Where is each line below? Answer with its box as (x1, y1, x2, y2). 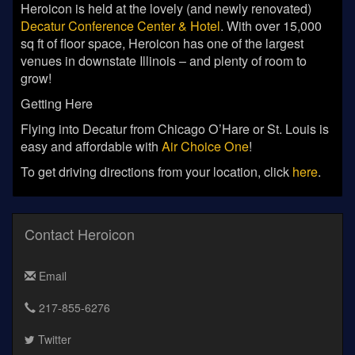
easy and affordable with (21, 137, 162, 155)
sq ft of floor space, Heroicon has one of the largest (21, 34, 303, 52)
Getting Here (21, 94, 93, 113)
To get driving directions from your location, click (21, 162, 292, 181)
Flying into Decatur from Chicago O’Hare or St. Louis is (21, 120, 329, 138)
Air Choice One (162, 137, 249, 155)
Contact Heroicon (25, 223, 135, 244)
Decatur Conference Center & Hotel (21, 17, 220, 35)
